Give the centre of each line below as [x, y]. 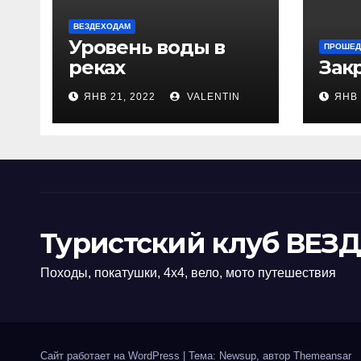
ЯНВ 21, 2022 [120, 97]
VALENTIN [212, 97]
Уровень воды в [147, 47]
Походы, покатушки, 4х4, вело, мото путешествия [188, 273]
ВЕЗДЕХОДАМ [102, 26]
